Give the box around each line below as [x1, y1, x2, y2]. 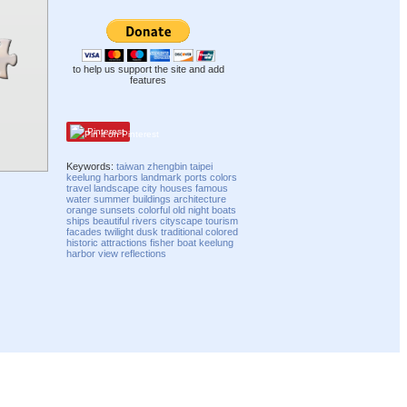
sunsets [100, 203, 136, 215]
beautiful [93, 214, 130, 226]
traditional [161, 225, 203, 237]
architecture [174, 193, 227, 204]
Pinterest [84, 126, 125, 137]
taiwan [116, 160, 145, 172]
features [130, 74, 166, 86]
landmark [141, 171, 183, 183]
